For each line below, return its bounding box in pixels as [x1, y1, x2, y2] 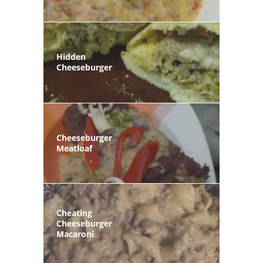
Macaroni [56, 228, 94, 240]
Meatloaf [56, 142, 92, 154]
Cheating [56, 207, 92, 219]
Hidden [56, 51, 86, 63]
